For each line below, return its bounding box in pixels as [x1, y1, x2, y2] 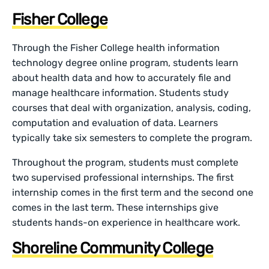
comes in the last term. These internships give [12, 201, 219, 213]
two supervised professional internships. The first [12, 171, 234, 183]
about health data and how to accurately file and [12, 71, 232, 83]
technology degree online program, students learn [12, 56, 239, 68]
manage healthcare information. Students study [12, 86, 229, 98]
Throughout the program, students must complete [12, 156, 239, 168]
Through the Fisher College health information [12, 41, 220, 53]
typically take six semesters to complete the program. [12, 131, 253, 144]
